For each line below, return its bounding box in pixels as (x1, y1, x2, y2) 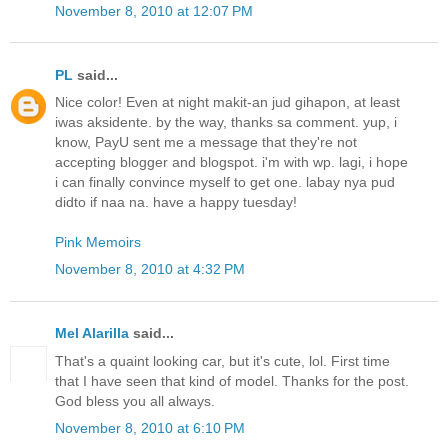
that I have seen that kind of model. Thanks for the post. (55, 372, 409, 389)
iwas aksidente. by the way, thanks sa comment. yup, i (55, 113, 397, 130)
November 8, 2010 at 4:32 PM (55, 261, 245, 278)
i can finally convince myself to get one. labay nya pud (55, 173, 395, 190)
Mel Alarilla (55, 325, 129, 342)
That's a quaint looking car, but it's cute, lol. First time (55, 352, 390, 369)
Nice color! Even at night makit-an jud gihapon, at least (55, 93, 400, 110)
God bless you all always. (55, 392, 215, 409)
